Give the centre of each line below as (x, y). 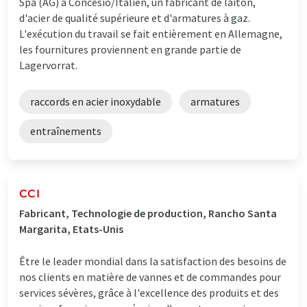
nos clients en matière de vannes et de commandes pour (150, 277)
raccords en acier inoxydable (96, 101)
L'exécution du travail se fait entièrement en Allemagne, (151, 33)
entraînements (66, 131)
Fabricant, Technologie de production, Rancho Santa (148, 213)
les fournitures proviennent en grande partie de (130, 49)
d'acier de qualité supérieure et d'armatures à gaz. (135, 17)
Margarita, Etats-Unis (71, 229)
